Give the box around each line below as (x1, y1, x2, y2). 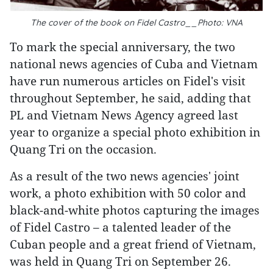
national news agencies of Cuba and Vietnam (10, 56, 258, 71)
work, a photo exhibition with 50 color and (10, 185, 246, 200)
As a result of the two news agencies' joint (10, 168, 239, 183)
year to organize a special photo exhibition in (10, 124, 260, 140)
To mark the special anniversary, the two (10, 39, 235, 54)
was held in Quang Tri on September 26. (10, 253, 231, 269)
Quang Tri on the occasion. (10, 141, 157, 157)
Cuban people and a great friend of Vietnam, (10, 236, 256, 252)
